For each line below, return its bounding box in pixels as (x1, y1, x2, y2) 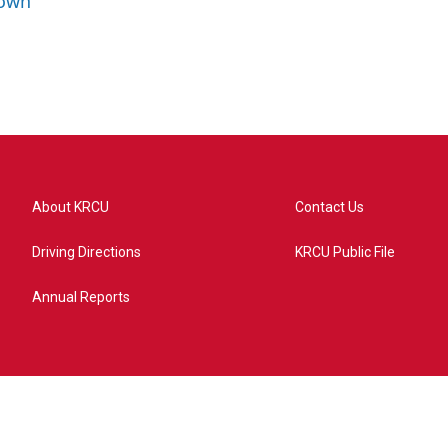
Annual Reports (32, 289, 130, 306)
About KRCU (32, 199, 109, 216)
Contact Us (295, 199, 365, 216)
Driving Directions (32, 244, 141, 261)
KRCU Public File (295, 244, 396, 261)
